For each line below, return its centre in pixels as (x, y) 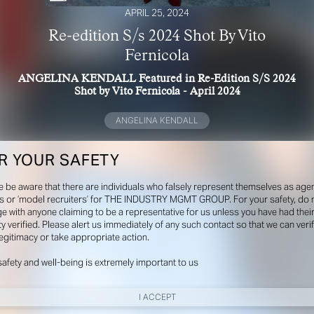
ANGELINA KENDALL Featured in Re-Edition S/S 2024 (157, 78)
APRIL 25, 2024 (157, 13)
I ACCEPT (157, 296)
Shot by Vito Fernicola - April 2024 (157, 91)
